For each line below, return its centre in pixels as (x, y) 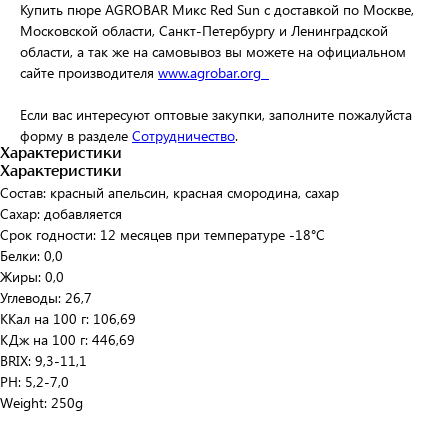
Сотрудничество (183, 135)
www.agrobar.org (213, 72)
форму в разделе (76, 135)
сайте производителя (89, 72)
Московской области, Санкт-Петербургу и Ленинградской (204, 30)
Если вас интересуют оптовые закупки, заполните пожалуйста (216, 114)
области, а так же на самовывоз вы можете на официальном (213, 51)
